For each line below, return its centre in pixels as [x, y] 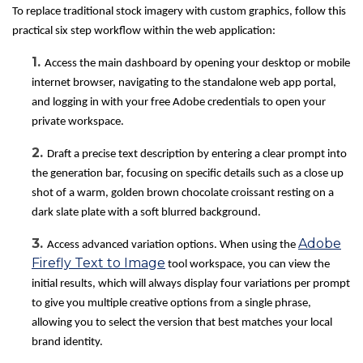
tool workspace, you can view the [248, 265]
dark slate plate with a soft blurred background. [146, 213]
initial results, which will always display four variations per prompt [191, 284]
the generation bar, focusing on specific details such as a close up [188, 174]
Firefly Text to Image [98, 263]
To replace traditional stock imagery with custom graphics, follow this [179, 12]
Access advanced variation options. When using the [173, 246]
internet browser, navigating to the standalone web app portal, [184, 83]
